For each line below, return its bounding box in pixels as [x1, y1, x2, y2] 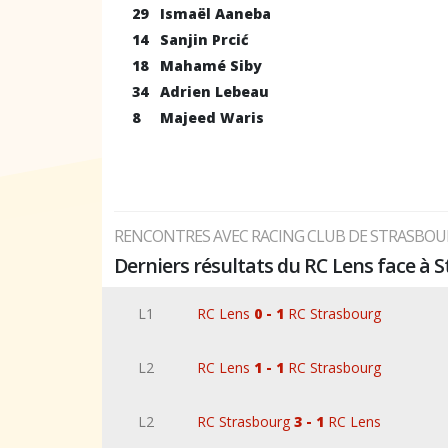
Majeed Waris [160, 108, 264, 127]
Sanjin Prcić [160, 30, 249, 49]
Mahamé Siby [160, 56, 262, 75]
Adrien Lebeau [160, 82, 269, 101]
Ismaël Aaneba [160, 4, 271, 23]
